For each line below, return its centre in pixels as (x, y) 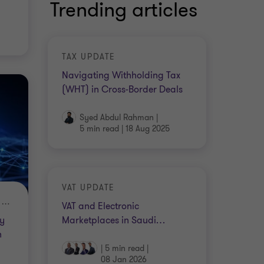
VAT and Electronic (100, 206)
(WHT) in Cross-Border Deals (122, 90)
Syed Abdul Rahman (117, 118)
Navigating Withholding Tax (121, 75)
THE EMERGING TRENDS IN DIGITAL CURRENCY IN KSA (5, 202)
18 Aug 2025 (148, 129)
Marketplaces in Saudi (109, 220)
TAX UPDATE (89, 57)
